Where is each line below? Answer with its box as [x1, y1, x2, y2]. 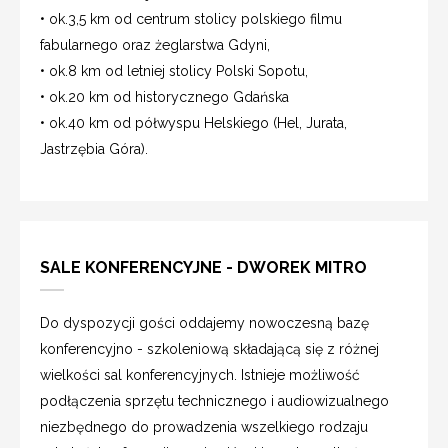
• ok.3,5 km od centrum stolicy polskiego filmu [40, 10, 342, 27]
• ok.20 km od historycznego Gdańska [40, 88, 289, 105]
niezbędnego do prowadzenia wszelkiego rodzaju [40, 418, 368, 435]
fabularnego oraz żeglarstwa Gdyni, [40, 36, 270, 53]
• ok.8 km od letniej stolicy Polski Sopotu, [40, 62, 308, 79]
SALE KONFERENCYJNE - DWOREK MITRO [40, 257, 367, 277]
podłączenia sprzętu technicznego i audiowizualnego [40, 392, 389, 409]
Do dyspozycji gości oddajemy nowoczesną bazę [40, 314, 369, 331]
